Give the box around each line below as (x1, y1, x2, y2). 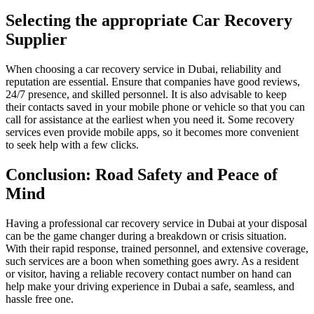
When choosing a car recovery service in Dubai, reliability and (6, 63, 281, 76)
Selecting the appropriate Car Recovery (6, 11, 292, 30)
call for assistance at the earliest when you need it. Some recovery (6, 114, 294, 126)
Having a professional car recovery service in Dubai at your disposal (6, 217, 307, 229)
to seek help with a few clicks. (6, 139, 139, 151)
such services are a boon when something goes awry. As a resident (6, 254, 299, 267)
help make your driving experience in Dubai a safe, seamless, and (6, 280, 294, 292)
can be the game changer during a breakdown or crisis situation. (6, 229, 287, 242)
